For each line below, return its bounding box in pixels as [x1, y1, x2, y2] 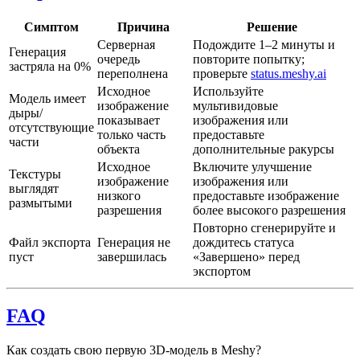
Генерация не [97, 235, 170, 249]
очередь [97, 52, 140, 66]
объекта [97, 142, 140, 156]
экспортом [193, 264, 251, 278]
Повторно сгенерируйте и [193, 221, 336, 235]
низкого [97, 189, 141, 202]
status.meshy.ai [251, 67, 326, 80]
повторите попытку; [193, 52, 305, 66]
